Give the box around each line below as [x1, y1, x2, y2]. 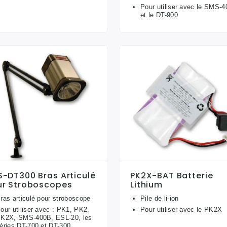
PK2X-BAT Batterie [130, 169, 213, 181]
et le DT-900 [140, 11, 178, 19]
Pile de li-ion [140, 194, 179, 202]
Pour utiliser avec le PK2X [140, 205, 222, 213]
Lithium [130, 178, 163, 191]
